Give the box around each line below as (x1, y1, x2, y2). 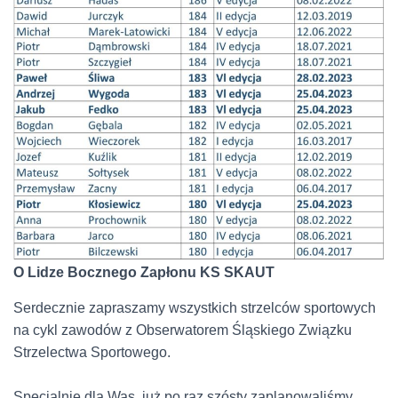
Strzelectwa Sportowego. (13, 344, 171, 360)
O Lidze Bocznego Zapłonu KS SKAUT (13, 264, 275, 280)
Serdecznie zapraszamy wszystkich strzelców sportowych (13, 299, 376, 315)
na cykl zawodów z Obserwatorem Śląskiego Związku (13, 322, 352, 338)
